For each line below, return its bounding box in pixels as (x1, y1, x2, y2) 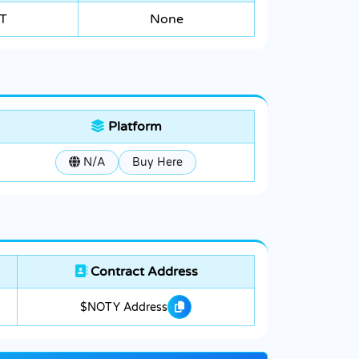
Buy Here (132, 155, 183, 170)
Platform (104, 119, 162, 135)
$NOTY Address (80, 300, 167, 314)
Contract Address (87, 264, 198, 280)
